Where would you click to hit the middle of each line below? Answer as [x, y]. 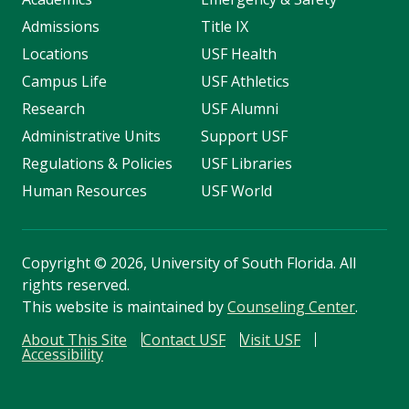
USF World [236, 191]
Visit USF [271, 340]
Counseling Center [291, 307]
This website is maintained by [125, 307]
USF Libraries [246, 164]
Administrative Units [91, 136]
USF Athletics [245, 82]
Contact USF [184, 340]
